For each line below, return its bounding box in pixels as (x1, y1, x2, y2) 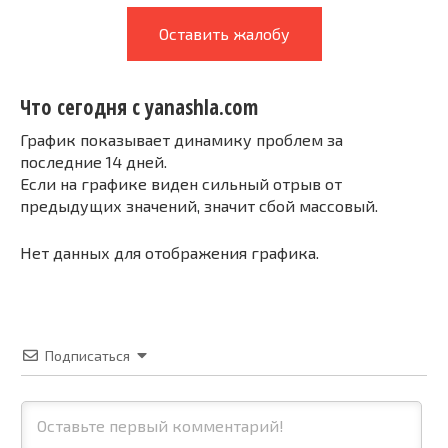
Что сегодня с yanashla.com (20, 93, 258, 122)
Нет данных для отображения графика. (20, 242, 319, 262)
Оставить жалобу (158, 24, 290, 43)
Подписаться (45, 346, 130, 364)
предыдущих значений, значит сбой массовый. (20, 195, 378, 215)
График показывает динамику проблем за (20, 129, 343, 149)
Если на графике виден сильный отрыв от (20, 173, 342, 193)
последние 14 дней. (20, 151, 167, 171)
